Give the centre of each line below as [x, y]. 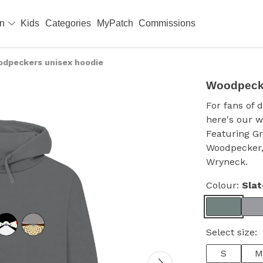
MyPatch [115, 23]
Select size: [232, 232]
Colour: [224, 185]
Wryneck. [227, 162]
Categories [68, 23]
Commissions [167, 23]
